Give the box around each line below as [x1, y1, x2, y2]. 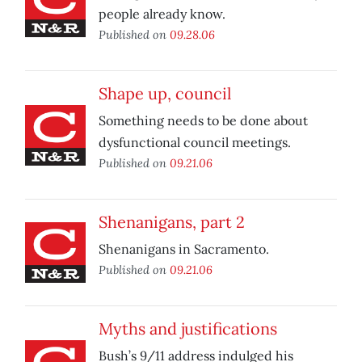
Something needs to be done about [99, 112, 308, 129]
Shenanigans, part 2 [99, 212, 245, 233]
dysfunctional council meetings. [99, 134, 291, 151]
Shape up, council [99, 83, 231, 104]
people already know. [99, 6, 225, 23]
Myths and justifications [99, 318, 277, 339]
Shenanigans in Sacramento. [99, 241, 269, 258]
